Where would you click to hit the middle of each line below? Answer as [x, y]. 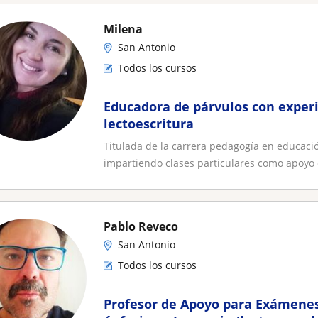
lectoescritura [149, 124]
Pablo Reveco [141, 226]
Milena [123, 29]
